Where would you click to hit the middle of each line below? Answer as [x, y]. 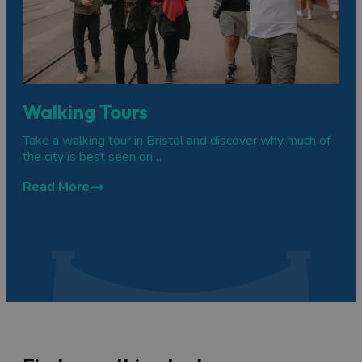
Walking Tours [85, 112]
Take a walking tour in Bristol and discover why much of [177, 141]
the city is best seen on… [92, 157]
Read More [56, 187]
